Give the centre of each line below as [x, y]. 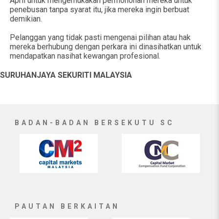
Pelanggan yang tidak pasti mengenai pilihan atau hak [100, 37]
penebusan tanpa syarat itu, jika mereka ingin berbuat [99, 10]
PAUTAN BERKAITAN [67, 206]
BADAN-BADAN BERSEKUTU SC [95, 123]
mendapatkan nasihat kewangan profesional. [86, 56]
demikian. [26, 19]
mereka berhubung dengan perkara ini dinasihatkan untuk [106, 47]
